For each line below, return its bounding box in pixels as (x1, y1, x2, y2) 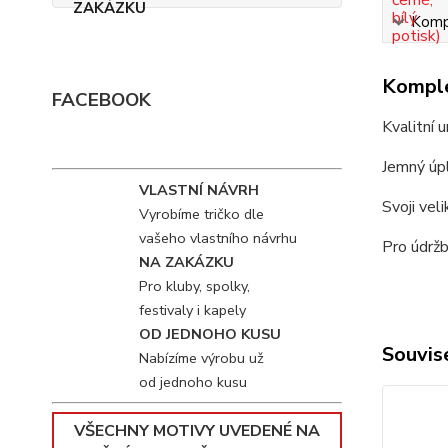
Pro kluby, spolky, (138, 276, 250, 296)
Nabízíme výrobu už (138, 348, 264, 368)
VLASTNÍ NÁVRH (138, 180, 259, 200)
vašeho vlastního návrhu (138, 228, 297, 248)
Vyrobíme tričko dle (138, 204, 264, 224)
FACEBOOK (52, 87, 151, 113)
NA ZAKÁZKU (138, 252, 234, 272)
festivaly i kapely (138, 300, 246, 320)
